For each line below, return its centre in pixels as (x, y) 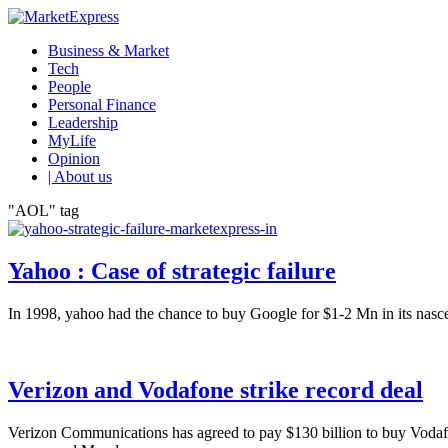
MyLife (72, 140)
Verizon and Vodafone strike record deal (215, 389)
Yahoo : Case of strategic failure (172, 270)
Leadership (83, 122)
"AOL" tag (43, 210)
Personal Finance (102, 104)
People (69, 86)
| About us (80, 176)
